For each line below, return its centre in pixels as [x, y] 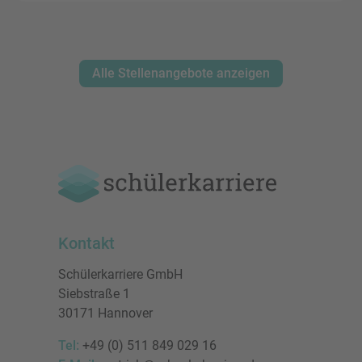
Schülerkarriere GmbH [120, 274]
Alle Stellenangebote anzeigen [181, 73]
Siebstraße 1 [94, 293]
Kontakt [86, 243]
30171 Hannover [105, 313]
